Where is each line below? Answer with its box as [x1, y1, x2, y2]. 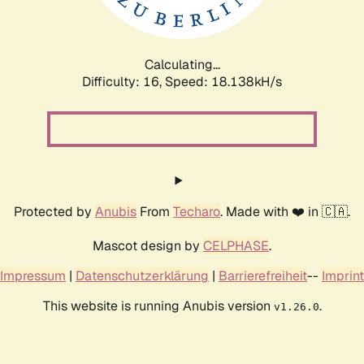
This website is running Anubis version [42, 297, 274, 314]
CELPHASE [203, 236, 269, 254]
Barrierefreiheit [219, 266, 307, 284]
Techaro [173, 202, 220, 220]
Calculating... [144, 55, 220, 73]
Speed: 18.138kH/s [165, 72, 282, 90]
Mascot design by [93, 236, 203, 254]
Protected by [14, 202, 95, 220]
